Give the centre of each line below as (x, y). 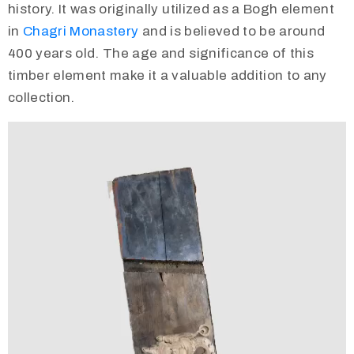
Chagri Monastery (81, 31)
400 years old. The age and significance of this (161, 53)
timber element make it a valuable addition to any (168, 75)
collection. (41, 97)
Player (28, 153)
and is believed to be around (232, 31)
